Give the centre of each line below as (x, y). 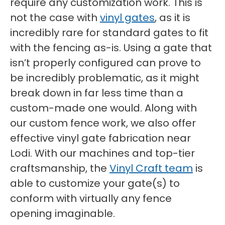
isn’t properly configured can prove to (105, 63)
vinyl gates (127, 18)
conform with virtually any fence (91, 198)
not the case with (55, 18)
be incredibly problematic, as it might (105, 78)
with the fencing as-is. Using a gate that (111, 48)
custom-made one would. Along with (103, 108)
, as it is (173, 18)
